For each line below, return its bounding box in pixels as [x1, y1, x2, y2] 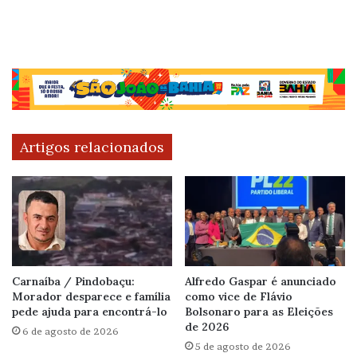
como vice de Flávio [185, 288, 292, 304]
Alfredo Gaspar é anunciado [185, 273, 336, 288]
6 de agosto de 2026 [22, 324, 119, 337]
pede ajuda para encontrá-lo [12, 304, 167, 319]
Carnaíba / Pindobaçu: [12, 273, 135, 288]
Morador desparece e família [12, 288, 171, 304]
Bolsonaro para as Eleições [185, 304, 333, 319]
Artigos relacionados [20, 137, 164, 156]
